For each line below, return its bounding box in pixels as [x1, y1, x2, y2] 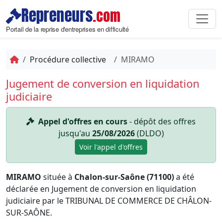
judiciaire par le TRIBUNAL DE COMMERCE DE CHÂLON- [6, 195, 212, 206]
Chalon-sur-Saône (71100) [74, 171, 174, 182]
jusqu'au [58, 128, 92, 139]
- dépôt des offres [127, 116, 196, 127]
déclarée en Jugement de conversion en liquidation [6, 183, 196, 194]
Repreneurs [21, 4, 93, 27]
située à [41, 171, 74, 182]
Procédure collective [30, 54, 106, 65]
